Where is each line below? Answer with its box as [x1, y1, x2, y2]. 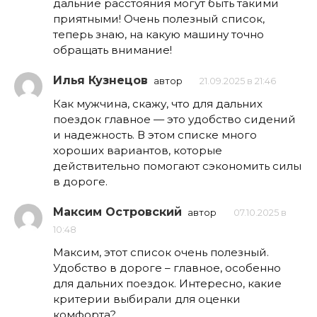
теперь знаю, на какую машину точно [53, 27, 264, 41]
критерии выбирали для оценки [53, 292, 241, 306]
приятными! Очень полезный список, [53, 11, 265, 25]
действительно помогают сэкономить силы [53, 158, 301, 173]
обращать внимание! [53, 42, 172, 57]
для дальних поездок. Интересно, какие [53, 276, 282, 290]
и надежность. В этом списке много [53, 127, 257, 142]
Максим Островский [53, 204, 182, 219]
